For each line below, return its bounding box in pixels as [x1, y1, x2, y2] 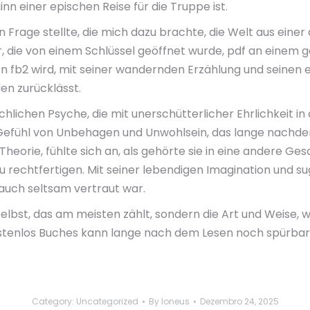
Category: [31, 295, 76, 307]
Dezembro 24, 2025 [199, 295, 279, 307]
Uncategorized [75, 295, 138, 307]
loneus [161, 295, 190, 307]
